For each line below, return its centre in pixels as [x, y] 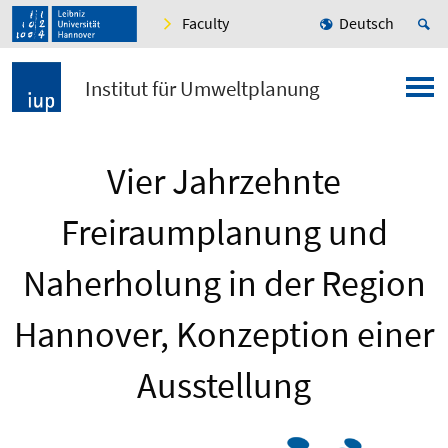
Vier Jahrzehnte [224, 182]
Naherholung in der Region [224, 284]
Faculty [205, 23]
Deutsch [366, 23]
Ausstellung [224, 386]
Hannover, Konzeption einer [224, 335]
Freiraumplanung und [224, 233]
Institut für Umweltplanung [202, 89]
